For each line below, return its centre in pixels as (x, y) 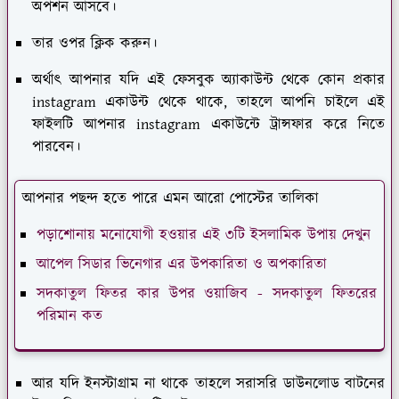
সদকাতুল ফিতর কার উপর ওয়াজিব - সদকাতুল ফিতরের (207, 294)
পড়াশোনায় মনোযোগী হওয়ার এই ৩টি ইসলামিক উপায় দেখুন (204, 236)
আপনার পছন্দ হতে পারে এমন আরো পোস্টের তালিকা (171, 199)
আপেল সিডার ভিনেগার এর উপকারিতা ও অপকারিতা (182, 265)
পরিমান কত (69, 317)
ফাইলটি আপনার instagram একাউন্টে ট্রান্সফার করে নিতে (208, 125)
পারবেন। (56, 147)
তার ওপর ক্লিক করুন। (94, 44)
